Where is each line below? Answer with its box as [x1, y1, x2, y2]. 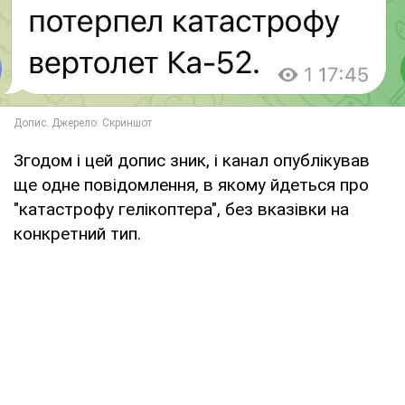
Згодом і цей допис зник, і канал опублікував [14, 149, 370, 171]
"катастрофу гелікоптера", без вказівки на [14, 198, 349, 220]
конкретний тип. [14, 222, 141, 244]
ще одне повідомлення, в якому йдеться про [14, 174, 369, 195]
